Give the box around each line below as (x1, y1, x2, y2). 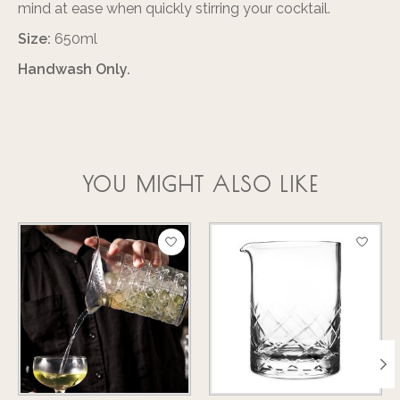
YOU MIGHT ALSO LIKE (81, 172, 319, 196)
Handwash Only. (18, 61, 130, 78)
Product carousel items (18, 225, 171, 243)
